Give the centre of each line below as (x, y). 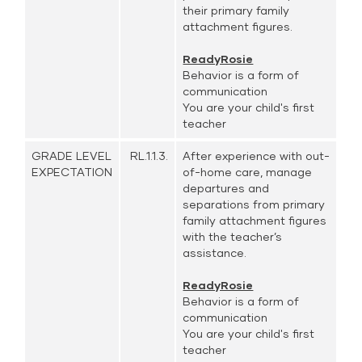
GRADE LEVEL (72, 156)
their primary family (236, 10)
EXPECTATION (72, 172)
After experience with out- (257, 156)
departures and (226, 188)
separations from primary (254, 204)
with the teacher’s (233, 236)
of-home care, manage (248, 172)
